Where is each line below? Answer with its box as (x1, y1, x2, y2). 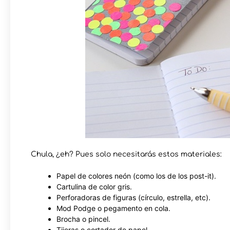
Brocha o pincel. (56, 214, 110, 223)
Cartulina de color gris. (56, 182, 132, 191)
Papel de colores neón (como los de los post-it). (56, 171, 216, 180)
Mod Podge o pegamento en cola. (56, 203, 170, 213)
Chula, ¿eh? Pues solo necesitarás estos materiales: (31, 150, 222, 158)
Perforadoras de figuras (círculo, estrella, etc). (56, 193, 210, 202)
